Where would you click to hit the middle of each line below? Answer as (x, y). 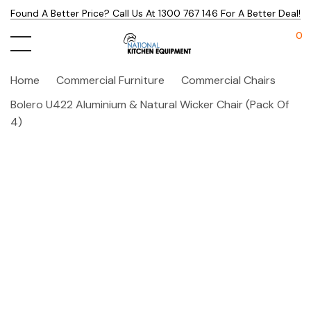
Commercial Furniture (110, 80)
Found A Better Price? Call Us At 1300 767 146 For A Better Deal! (155, 13)
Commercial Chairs (228, 80)
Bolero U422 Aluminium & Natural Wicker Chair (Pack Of (150, 104)
